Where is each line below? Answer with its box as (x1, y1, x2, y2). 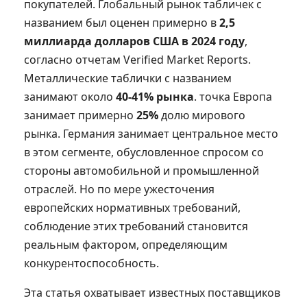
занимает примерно (24, 107, 136, 123)
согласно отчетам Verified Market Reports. (24, 51, 251, 67)
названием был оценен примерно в (24, 14, 219, 30)
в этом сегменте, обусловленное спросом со (24, 144, 264, 160)
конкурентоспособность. (24, 255, 159, 271)
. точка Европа (194, 88, 272, 104)
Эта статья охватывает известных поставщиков (24, 284, 280, 300)
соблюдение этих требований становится (24, 218, 248, 234)
